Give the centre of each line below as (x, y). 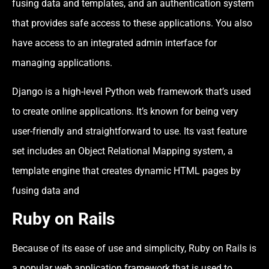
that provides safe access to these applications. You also (132, 23)
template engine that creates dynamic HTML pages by (126, 171)
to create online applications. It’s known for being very (125, 111)
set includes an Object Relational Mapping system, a (122, 151)
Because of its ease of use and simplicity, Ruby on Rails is (134, 249)
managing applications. (62, 63)
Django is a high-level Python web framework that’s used (131, 91)
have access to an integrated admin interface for (114, 43)
